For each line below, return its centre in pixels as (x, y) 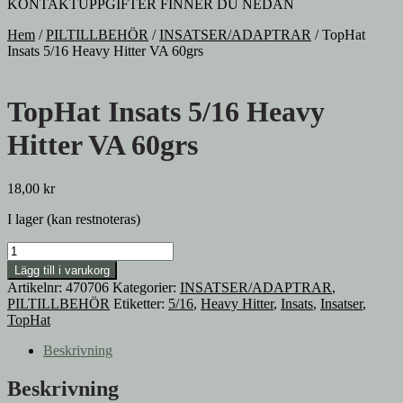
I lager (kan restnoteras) (74, 219)
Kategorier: (146, 288)
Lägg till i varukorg (62, 271)
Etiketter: (141, 304)
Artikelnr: (36, 288)
